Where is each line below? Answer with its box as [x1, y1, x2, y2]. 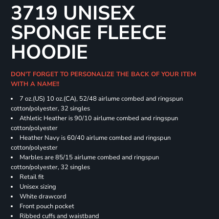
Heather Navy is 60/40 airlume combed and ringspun [19, 133, 171, 143]
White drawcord [19, 192, 66, 201]
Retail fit [19, 173, 44, 182]
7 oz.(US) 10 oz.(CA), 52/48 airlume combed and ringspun [19, 94, 183, 104]
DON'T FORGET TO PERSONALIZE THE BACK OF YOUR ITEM [10, 70, 196, 79]
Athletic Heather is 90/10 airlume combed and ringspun [19, 114, 178, 123]
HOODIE [10, 39, 88, 66]
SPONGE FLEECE [10, 20, 167, 46]
